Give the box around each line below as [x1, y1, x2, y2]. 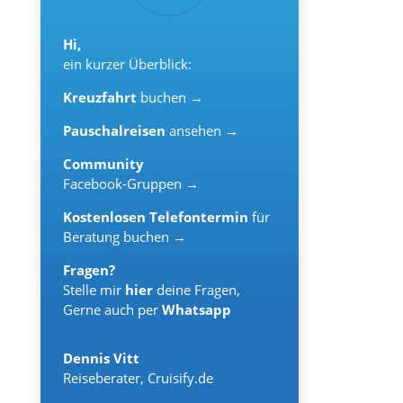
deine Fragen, [156, 280, 240, 299]
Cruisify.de [147, 368, 213, 387]
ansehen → [168, 121, 238, 139]
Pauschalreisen [62, 121, 169, 139]
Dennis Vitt [62, 348, 139, 367]
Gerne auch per [62, 300, 162, 318]
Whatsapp [161, 300, 231, 318]
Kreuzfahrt [62, 87, 140, 106]
